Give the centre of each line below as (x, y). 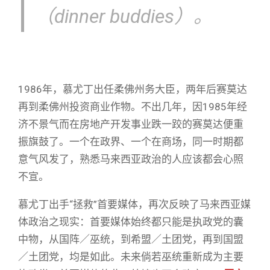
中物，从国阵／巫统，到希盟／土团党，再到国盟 (131, 239)
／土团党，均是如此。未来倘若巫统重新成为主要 (131, 256)
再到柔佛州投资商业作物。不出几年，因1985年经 (133, 106)
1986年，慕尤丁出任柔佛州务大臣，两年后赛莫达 (133, 89)
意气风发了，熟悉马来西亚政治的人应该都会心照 (131, 159)
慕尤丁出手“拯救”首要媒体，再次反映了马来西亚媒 (134, 204)
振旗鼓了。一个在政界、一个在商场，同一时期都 (131, 141)
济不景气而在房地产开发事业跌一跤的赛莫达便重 (131, 124)
